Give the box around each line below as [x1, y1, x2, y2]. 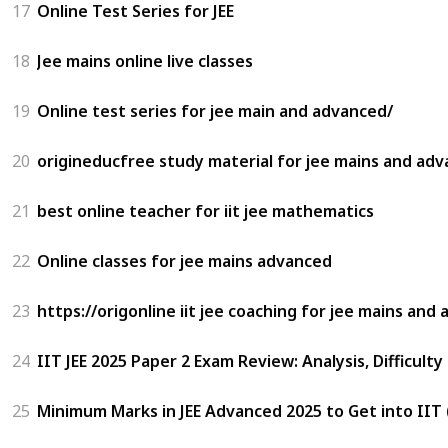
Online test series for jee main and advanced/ [37, 99, 393, 122]
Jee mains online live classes [37, 49, 253, 72]
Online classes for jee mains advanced [37, 249, 332, 272]
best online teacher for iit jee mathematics [37, 199, 374, 222]
